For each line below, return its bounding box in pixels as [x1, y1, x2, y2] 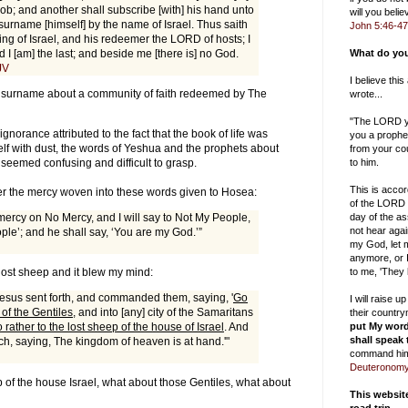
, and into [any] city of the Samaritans [73, 306, 253, 320]
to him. [350, 157, 379, 168]
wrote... [350, 88, 382, 99]
